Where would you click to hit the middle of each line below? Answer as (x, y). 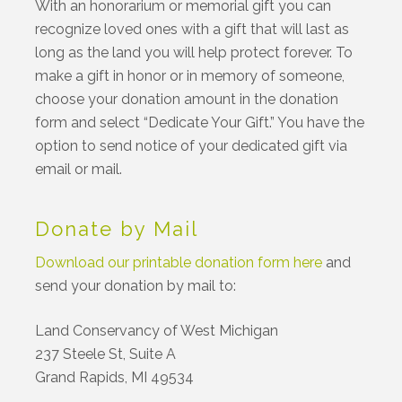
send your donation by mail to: (136, 285)
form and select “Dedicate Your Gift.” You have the (200, 122)
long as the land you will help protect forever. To (194, 52)
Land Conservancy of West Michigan (157, 330)
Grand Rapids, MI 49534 (115, 377)
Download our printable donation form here (179, 262)
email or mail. (79, 169)
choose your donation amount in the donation (187, 99)
